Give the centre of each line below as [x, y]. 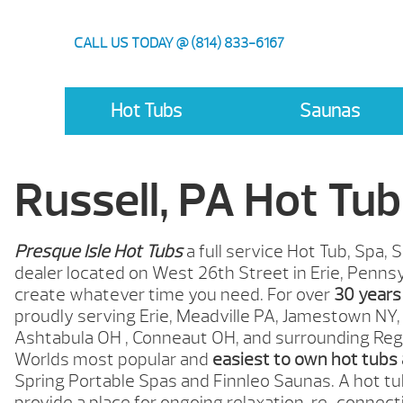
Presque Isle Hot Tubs [99, 251]
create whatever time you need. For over [174, 294]
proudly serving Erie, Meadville [134, 316]
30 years [367, 294]
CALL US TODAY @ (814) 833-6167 [179, 44]
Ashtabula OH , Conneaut [113, 337]
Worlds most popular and [113, 359]
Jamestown [327, 316]
